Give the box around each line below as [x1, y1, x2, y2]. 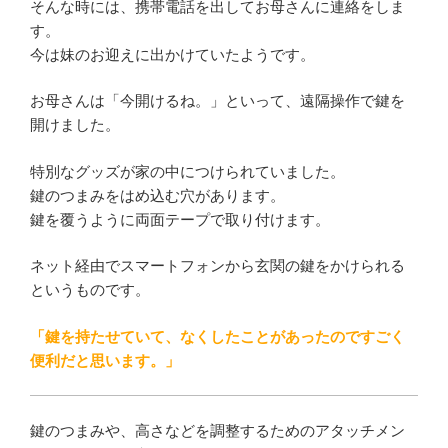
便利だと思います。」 [30, 351, 180, 369]
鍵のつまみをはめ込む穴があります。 [30, 186, 285, 204]
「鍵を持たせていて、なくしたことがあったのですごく [30, 327, 405, 345]
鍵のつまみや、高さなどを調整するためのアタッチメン [30, 421, 405, 439]
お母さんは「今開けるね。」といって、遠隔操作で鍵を [30, 92, 405, 110]
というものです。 [30, 281, 150, 299]
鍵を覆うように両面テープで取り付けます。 [30, 210, 330, 228]
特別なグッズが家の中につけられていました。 [30, 162, 345, 180]
